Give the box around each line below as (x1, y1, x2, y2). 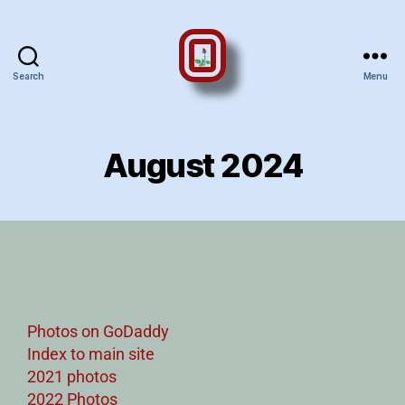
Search (13, 70, 44, 81)
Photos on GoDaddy (27, 321, 169, 341)
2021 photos (27, 366, 117, 386)
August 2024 (102, 145, 303, 185)
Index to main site (27, 344, 155, 363)
